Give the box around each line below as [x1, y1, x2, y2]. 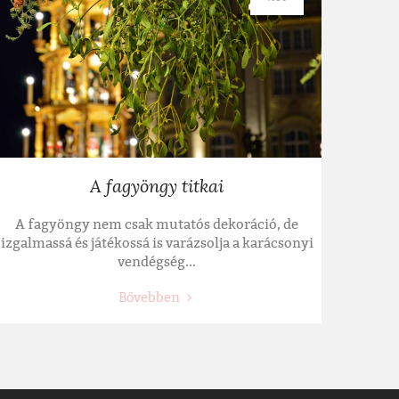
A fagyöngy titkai [90, 175, 224, 198]
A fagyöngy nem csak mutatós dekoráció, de [15, 216, 298, 233]
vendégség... [118, 254, 196, 271]
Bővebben [118, 289, 183, 306]
